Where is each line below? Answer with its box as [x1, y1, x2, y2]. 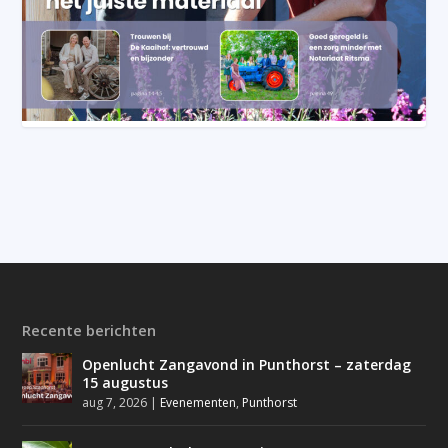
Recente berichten [22, 319, 157, 340]
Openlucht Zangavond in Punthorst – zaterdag [82, 354, 412, 374]
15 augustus [82, 372, 169, 392]
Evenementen [160, 393, 237, 411]
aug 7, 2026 [82, 393, 148, 411]
